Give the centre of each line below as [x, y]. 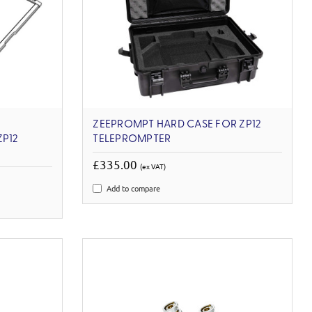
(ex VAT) [153, 166]
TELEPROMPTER [132, 140]
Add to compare [134, 188]
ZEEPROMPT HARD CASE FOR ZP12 [177, 125]
